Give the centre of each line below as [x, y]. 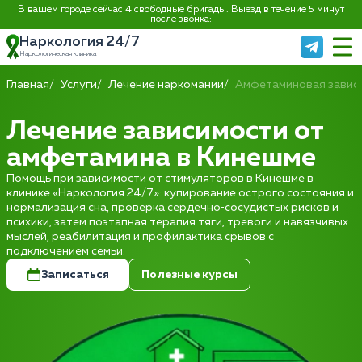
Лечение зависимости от [165, 131]
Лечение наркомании [166, 85]
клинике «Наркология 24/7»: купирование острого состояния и [180, 193]
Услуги [79, 85]
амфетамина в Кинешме [161, 158]
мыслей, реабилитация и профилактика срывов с [140, 237]
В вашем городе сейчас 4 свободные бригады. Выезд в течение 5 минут [181, 10]
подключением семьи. [66, 251]
